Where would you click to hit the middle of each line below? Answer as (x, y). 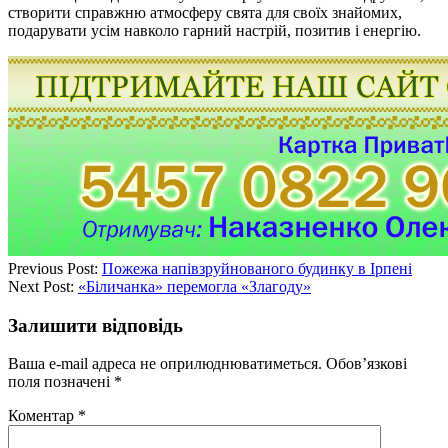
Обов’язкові (366, 364)
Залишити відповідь (95, 325)
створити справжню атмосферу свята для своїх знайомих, (205, 12)
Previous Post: (55, 268)
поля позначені (61, 382)
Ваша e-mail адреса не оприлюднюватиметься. (165, 364)
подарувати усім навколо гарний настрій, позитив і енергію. (214, 30)
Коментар (43, 416)
